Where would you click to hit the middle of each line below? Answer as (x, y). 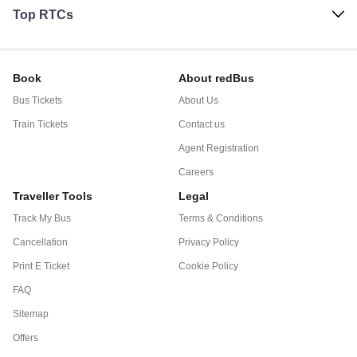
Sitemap (31, 314)
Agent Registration (219, 148)
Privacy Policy (209, 242)
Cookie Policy (208, 266)
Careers (196, 172)
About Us (198, 100)
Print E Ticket (41, 266)
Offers (25, 338)
